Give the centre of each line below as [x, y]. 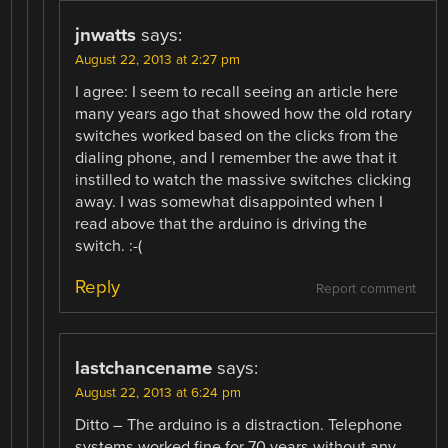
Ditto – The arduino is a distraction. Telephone [239, 425]
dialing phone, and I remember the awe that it [236, 157]
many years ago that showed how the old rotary [244, 113]
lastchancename [144, 368]
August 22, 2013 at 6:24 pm [158, 393]
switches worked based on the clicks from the [237, 135]
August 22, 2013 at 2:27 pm [158, 59]
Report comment [365, 289]
